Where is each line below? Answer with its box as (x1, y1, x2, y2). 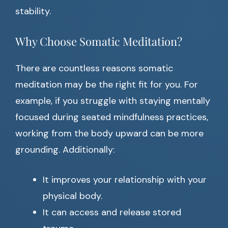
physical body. (43, 190, 102, 203)
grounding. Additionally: (15, 144, 115, 156)
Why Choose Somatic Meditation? (15, 34, 182, 49)
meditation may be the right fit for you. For (15, 78, 198, 91)
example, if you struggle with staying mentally (15, 95, 210, 107)
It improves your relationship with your (43, 174, 207, 186)
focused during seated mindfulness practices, (15, 111, 208, 124)
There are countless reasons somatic (15, 62, 173, 75)
